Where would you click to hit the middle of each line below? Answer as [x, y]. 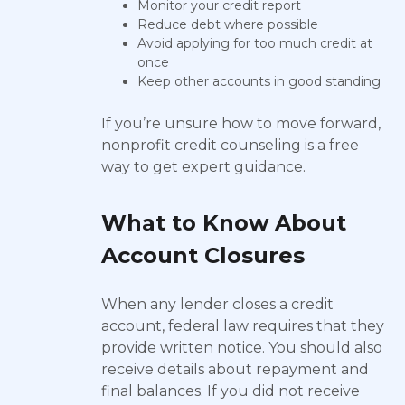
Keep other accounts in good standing [259, 81]
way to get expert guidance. [203, 167]
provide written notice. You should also [242, 348]
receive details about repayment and [235, 369]
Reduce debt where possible [228, 24]
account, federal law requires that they [243, 326]
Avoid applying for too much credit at [255, 43]
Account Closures [203, 255]
